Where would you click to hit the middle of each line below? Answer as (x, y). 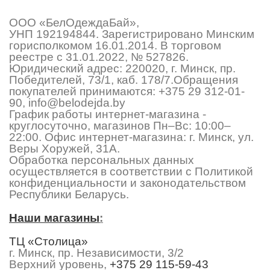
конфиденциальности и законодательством (127, 183)
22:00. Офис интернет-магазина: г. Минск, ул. (131, 137)
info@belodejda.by (77, 102)
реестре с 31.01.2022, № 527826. (99, 57)
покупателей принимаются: (84, 91)
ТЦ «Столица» (49, 241)
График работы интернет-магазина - (108, 114)
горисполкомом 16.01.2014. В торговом (115, 45)
